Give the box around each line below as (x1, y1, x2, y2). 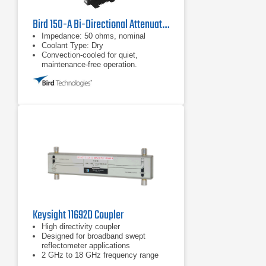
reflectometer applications (42, 241, 130, 250)
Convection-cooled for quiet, (42, 50, 138, 59)
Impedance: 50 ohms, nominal (42, 31, 145, 40)
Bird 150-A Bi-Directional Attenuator (162, 15, 169, 34)
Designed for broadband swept (42, 232, 145, 240)
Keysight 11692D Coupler (33, 206, 123, 224)
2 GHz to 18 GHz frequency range (42, 251, 159, 259)
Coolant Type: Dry (42, 41, 103, 50)
